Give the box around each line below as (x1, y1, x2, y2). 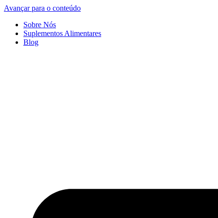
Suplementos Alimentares (23, 29, 101, 37)
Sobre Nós (23, 20, 56, 29)
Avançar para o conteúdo (4, 4, 81, 12)
